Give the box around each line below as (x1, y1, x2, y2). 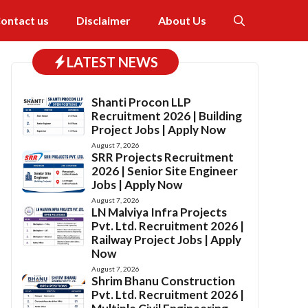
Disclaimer (76, 14, 131, 27)
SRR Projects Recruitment (91, 150, 234, 164)
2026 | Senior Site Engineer (91, 164, 239, 178)
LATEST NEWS (67, 54, 158, 70)
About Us (158, 14, 206, 27)
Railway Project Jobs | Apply (91, 232, 242, 247)
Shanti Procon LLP (91, 95, 192, 109)
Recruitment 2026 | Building (91, 109, 243, 123)
